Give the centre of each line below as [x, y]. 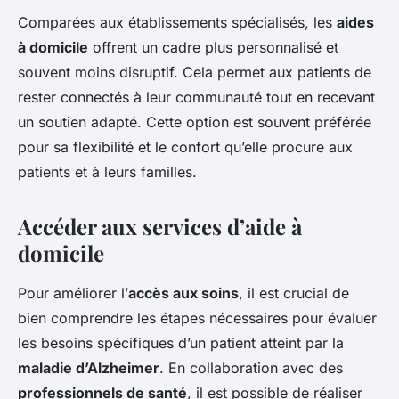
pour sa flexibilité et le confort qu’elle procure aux [185, 147]
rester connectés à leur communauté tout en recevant [196, 97]
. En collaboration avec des [251, 367]
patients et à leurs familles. [107, 171]
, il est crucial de [294, 293]
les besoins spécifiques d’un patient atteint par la [181, 342]
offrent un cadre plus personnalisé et [213, 47]
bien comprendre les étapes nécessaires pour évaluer [197, 318]
